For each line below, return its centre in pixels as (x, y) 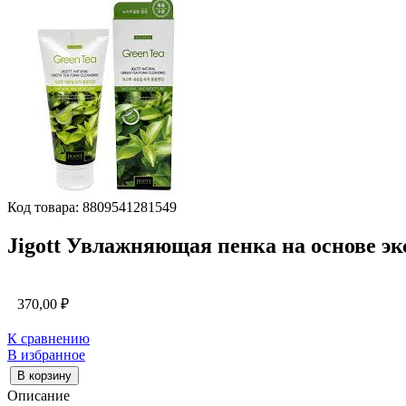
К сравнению (48, 338)
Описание (39, 395)
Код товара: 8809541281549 (92, 207)
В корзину (44, 375)
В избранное (46, 354)
